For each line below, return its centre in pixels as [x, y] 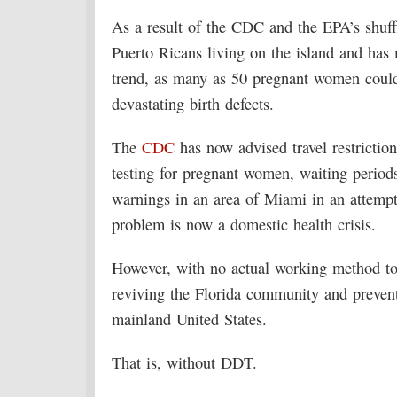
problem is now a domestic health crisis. [244, 224]
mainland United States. [189, 319]
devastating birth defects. [193, 104]
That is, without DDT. [184, 362]
